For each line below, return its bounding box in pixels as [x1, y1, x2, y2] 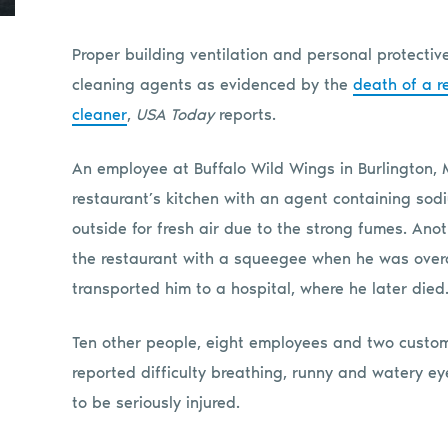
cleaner [72, 104, 127, 124]
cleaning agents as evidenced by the [72, 74, 353, 94]
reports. [214, 104, 276, 124]
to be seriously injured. [72, 392, 240, 412]
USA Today [136, 104, 214, 124]
